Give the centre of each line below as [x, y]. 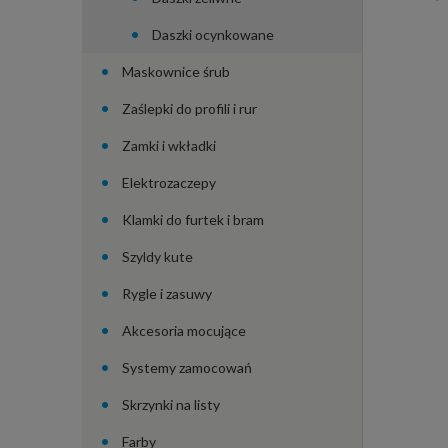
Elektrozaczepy [169, 182]
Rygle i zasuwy [167, 293]
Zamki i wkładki [169, 145]
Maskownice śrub [176, 71]
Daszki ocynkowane [213, 34]
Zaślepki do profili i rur [189, 108]
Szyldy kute [157, 256]
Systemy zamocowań [187, 367]
